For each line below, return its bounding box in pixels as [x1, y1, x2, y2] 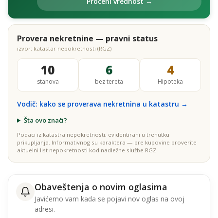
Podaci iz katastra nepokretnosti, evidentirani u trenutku [17, 131, 169, 138]
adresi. [35, 204, 55, 214]
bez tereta [95, 77, 123, 86]
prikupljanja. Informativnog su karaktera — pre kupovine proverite [17, 139, 197, 146]
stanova [36, 77, 59, 86]
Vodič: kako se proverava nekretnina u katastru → [17, 99, 188, 109]
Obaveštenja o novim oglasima [35, 181, 167, 193]
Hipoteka [158, 77, 183, 86]
